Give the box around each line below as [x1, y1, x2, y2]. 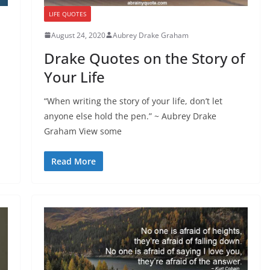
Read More [51, 155, 96, 167]
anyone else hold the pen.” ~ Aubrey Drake [43, 110, 216, 122]
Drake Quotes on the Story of [43, 48, 245, 68]
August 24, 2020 [51, 30, 105, 40]
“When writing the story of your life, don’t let [43, 95, 222, 107]
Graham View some [43, 125, 122, 137]
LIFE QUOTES [48, 9, 86, 18]
